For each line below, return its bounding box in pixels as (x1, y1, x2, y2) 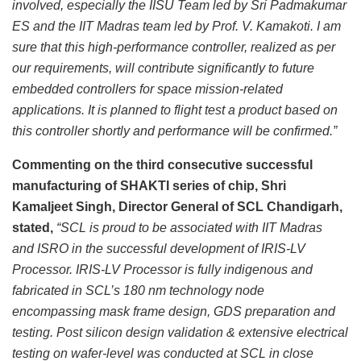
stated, (12, 221, 53, 235)
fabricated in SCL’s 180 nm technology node (12, 284, 264, 298)
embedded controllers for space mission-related (12, 82, 283, 97)
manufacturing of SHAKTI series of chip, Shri (12, 179, 286, 193)
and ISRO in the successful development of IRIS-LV (12, 242, 305, 256)
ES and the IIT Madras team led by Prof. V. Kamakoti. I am (12, 19, 341, 34)
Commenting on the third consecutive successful (12, 158, 313, 172)
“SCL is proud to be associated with (53, 221, 262, 235)
